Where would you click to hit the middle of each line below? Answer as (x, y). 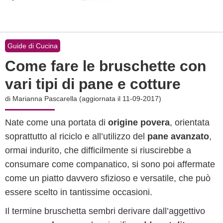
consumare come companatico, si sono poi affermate (110, 164)
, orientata (190, 122)
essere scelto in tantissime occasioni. (79, 192)
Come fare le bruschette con (106, 66)
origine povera (139, 122)
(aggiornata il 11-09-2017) (120, 99)
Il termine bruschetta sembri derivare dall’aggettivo (105, 211)
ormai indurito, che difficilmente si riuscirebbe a (98, 150)
